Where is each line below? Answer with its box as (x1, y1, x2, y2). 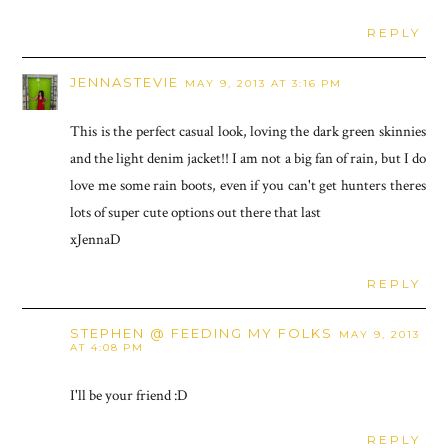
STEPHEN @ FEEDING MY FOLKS (70, 324, 334, 341)
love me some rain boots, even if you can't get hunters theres (70, 175, 426, 195)
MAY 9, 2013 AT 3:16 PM (185, 76, 343, 90)
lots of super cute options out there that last (70, 202, 322, 222)
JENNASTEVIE (70, 73, 180, 90)
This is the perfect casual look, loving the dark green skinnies (70, 121, 426, 141)
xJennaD (70, 229, 122, 249)
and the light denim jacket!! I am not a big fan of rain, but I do (70, 148, 426, 168)
